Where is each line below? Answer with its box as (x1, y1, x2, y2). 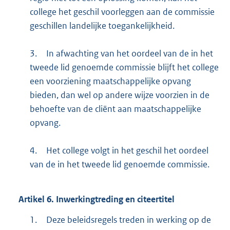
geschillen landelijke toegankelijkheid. (29, 20, 175, 32)
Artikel (18, 193, 45, 205)
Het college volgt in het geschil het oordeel (46, 145, 208, 157)
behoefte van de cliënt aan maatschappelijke (29, 103, 201, 115)
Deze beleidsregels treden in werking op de (46, 214, 211, 226)
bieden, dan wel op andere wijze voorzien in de (29, 89, 209, 101)
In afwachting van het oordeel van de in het (46, 48, 213, 60)
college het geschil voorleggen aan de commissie (29, 6, 215, 18)
